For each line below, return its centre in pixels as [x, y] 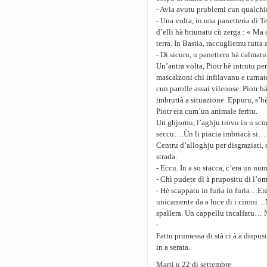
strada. [167, 156]
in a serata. [173, 247]
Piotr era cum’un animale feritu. [207, 111]
